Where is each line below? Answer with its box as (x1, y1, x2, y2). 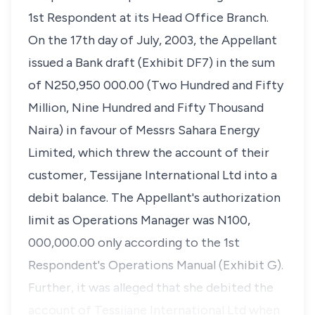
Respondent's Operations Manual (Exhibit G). (28, 257, 283, 273)
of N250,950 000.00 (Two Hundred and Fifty (28, 77, 283, 93)
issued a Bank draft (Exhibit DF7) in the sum (28, 55, 275, 70)
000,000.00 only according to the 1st (28, 235, 240, 250)
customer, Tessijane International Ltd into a (28, 167, 277, 183)
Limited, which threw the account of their (28, 145, 269, 160)
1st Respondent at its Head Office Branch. (28, 10, 269, 25)
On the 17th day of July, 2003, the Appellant (28, 32, 277, 48)
